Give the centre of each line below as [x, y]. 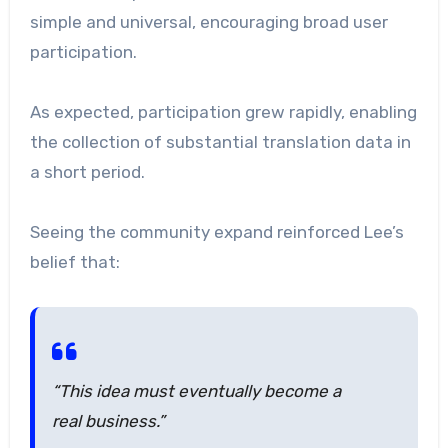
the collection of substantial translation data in [220, 141]
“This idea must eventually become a [196, 390]
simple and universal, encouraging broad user [208, 21]
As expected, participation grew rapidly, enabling [223, 111]
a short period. [87, 171]
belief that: [74, 261]
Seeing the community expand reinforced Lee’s [216, 231]
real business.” [108, 420]
